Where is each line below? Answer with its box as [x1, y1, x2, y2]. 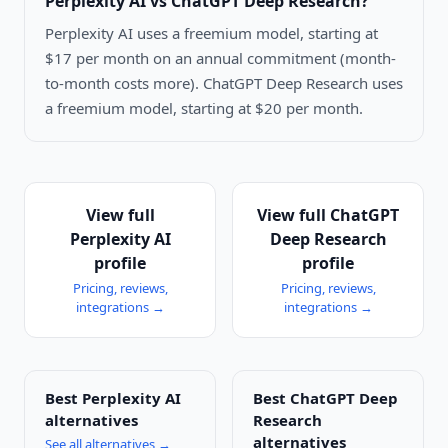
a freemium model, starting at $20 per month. [45, 98, 363, 119]
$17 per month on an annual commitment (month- [45, 48, 396, 69]
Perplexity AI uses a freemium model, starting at [45, 23, 378, 44]
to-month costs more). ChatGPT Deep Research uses [45, 73, 403, 94]
